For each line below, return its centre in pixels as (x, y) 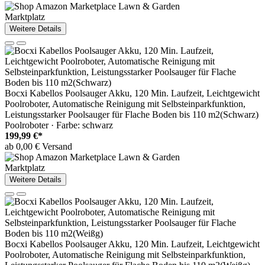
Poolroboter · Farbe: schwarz (59, 125)
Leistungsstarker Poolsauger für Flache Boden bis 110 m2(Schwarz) (132, 115)
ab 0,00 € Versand (38, 147)
